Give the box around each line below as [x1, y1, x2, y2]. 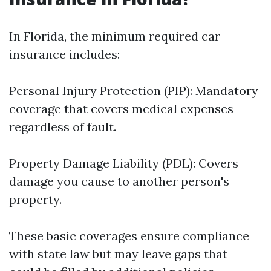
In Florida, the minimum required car [9, 28, 220, 44]
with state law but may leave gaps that [9, 246, 227, 261]
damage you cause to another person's [9, 174, 229, 189]
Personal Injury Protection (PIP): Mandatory [9, 83, 258, 98]
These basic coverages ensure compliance [9, 228, 249, 243]
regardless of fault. [9, 119, 116, 134]
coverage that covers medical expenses [9, 101, 233, 116]
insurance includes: [9, 47, 120, 62]
